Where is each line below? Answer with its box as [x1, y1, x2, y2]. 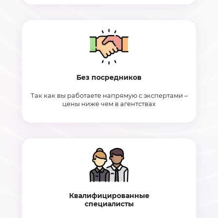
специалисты [84, 200, 134, 208]
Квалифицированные [69, 191, 149, 200]
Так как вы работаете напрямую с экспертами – [30, 91, 188, 99]
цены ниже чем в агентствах [62, 100, 156, 108]
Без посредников [76, 73, 142, 82]
